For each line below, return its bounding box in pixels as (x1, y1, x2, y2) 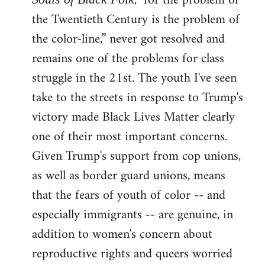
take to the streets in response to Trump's (32, 86, 243, 109)
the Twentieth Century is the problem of (32, 8, 240, 31)
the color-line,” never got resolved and (32, 28, 225, 51)
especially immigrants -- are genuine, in (32, 203, 233, 227)
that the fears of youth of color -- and (32, 184, 225, 207)
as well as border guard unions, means (32, 164, 225, 188)
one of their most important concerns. (32, 125, 227, 148)
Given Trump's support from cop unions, (32, 145, 241, 168)
